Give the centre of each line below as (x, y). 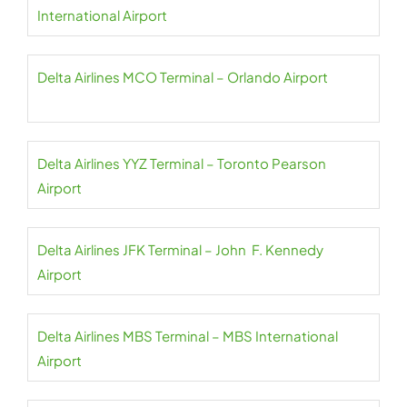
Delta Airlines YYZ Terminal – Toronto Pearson (182, 164)
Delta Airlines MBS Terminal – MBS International (188, 336)
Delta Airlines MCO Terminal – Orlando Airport (183, 77)
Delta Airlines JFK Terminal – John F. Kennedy (180, 250)
